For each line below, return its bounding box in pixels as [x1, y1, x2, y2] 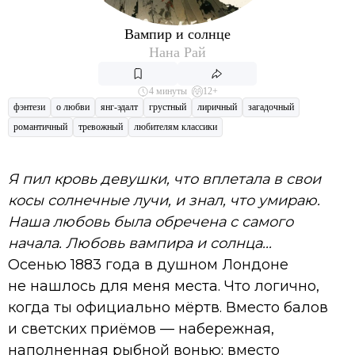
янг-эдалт [101, 101, 138, 113]
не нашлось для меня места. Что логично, [8, 277, 319, 295]
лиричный [197, 101, 237, 113]
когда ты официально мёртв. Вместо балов [8, 298, 328, 316]
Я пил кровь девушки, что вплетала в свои [8, 170, 321, 188]
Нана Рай [149, 44, 206, 60]
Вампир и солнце [124, 25, 231, 42]
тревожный [78, 120, 123, 132]
